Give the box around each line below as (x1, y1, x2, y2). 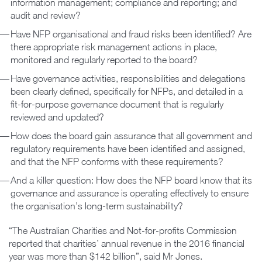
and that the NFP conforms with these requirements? (11, 156, 223, 167)
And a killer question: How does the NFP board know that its (11, 174, 252, 185)
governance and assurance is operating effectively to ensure (11, 187, 249, 198)
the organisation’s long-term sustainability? (11, 200, 183, 211)
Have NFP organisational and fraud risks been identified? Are (11, 28, 251, 39)
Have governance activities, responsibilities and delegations (11, 73, 246, 84)
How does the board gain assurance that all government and (11, 130, 252, 141)
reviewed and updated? (11, 111, 104, 122)
